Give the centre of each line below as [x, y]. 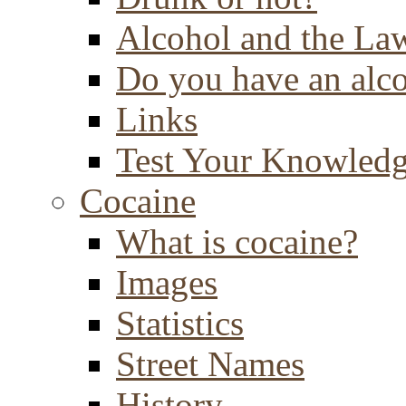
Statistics [180, 323]
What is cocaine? [237, 242]
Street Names [210, 364]
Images [167, 282]
